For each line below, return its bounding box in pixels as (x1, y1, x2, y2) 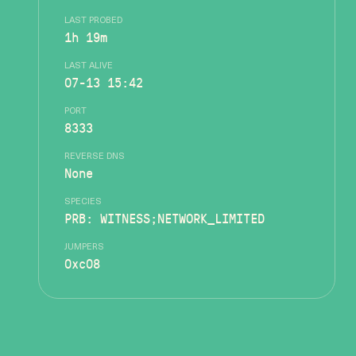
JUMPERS (64, 243, 104, 252)
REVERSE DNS (64, 153, 125, 161)
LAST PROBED (64, 17, 122, 25)
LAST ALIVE (64, 62, 113, 71)
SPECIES (64, 198, 102, 207)
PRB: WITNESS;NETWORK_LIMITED (64, 209, 265, 227)
